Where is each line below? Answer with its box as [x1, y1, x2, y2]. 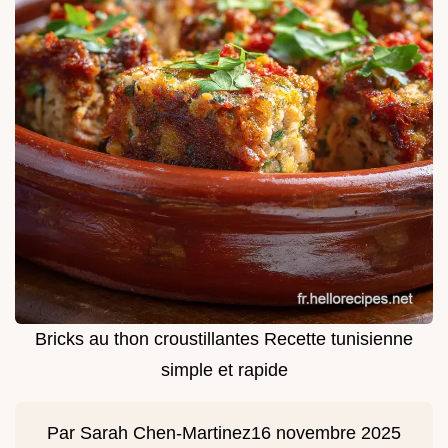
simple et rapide [160, 359, 288, 380]
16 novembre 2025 [251, 422, 401, 443]
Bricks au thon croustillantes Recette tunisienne [35, 328, 413, 349]
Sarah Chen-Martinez [80, 422, 251, 443]
